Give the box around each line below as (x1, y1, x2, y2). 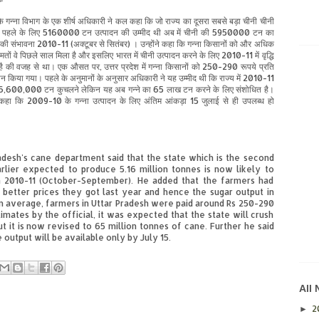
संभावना (10, 38, 35, 50)
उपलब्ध (241, 95, 264, 107)
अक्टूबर (73, 38, 97, 50)
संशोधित (236, 84, 262, 95)
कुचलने (56, 84, 79, 95)
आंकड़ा (164, 95, 187, 107)
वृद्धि (261, 50, 274, 61)
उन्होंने (140, 38, 160, 50)
